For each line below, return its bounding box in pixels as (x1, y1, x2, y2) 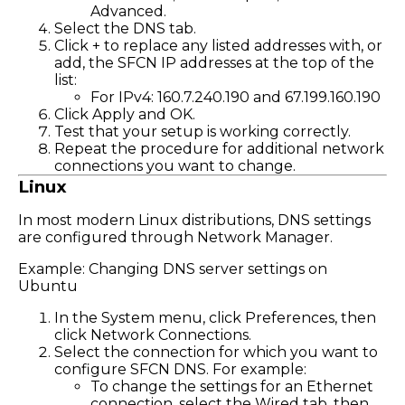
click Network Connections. (54, 325, 251, 344)
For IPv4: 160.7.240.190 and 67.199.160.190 (90, 88, 381, 106)
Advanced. (90, 2, 166, 20)
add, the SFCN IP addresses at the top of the (54, 53, 374, 71)
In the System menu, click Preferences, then (54, 308, 376, 326)
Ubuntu (18, 277, 78, 295)
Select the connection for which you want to (54, 343, 378, 361)
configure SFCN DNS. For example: (54, 360, 306, 378)
